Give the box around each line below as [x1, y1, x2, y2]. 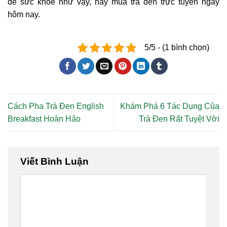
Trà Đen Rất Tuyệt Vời [139, 114, 219, 123]
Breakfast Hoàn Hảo [8, 114, 81, 123]
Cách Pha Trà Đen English [8, 101, 104, 110]
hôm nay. [8, 10, 40, 19]
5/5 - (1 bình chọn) [144, 43, 209, 52]
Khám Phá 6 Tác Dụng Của [120, 101, 219, 110]
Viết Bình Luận [20, 156, 91, 167]
